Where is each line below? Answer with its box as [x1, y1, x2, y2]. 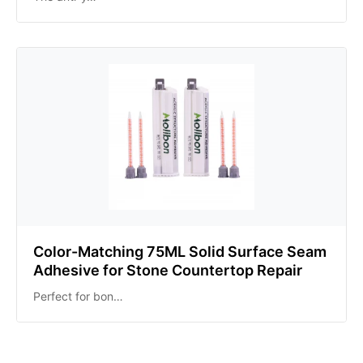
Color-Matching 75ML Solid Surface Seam [33, 243, 327, 260]
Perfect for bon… [33, 289, 123, 303]
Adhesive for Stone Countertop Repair [33, 262, 302, 279]
